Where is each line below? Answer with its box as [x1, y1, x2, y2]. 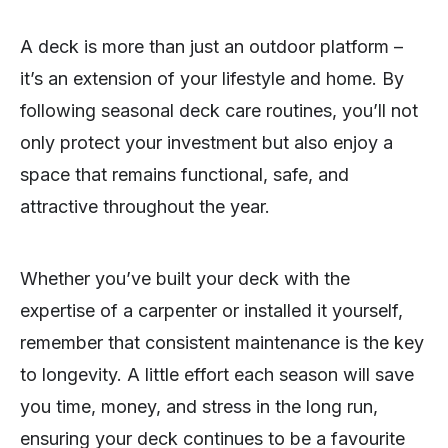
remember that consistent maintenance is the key [20, 331, 424, 353]
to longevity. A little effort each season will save [20, 363, 414, 385]
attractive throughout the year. [20, 195, 270, 217]
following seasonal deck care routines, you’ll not [20, 99, 418, 121]
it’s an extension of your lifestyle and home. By [20, 67, 404, 89]
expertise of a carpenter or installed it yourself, [20, 299, 403, 321]
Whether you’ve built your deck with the [20, 267, 350, 289]
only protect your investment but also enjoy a [20, 131, 393, 153]
